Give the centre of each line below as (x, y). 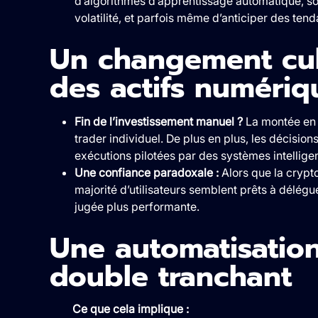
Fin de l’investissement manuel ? (158, 121)
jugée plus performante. (137, 206)
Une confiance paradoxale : (146, 172)
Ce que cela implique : (130, 308)
